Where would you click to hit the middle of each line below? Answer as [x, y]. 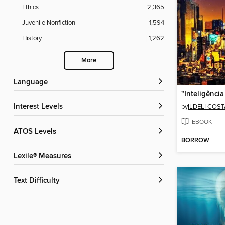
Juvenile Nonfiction [49, 23]
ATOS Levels [37, 132]
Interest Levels [39, 107]
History [32, 38]
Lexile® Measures [44, 156]
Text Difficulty [38, 181]
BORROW [195, 141]
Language [33, 83]
